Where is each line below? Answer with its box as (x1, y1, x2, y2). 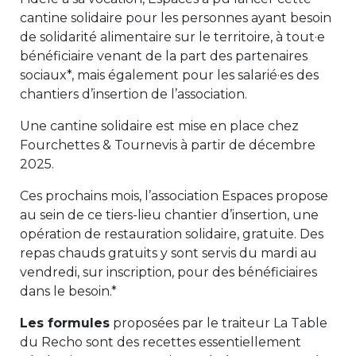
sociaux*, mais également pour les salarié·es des (19, 68, 319, 83)
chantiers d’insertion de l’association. (19, 87, 247, 103)
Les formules (19, 315, 110, 331)
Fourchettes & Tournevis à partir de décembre (19, 137, 315, 153)
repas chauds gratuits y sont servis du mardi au (19, 246, 317, 261)
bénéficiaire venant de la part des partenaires (19, 48, 308, 64)
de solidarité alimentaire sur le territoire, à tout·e (19, 29, 325, 45)
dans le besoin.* (19, 284, 117, 300)
